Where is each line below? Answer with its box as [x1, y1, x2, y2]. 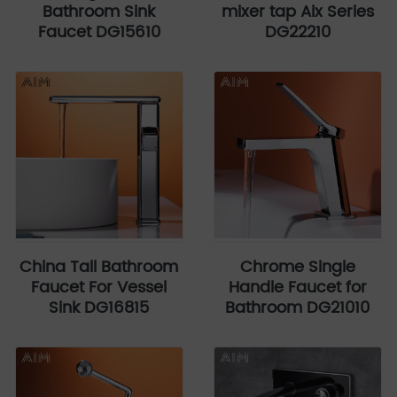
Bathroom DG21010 [225, 294, 370, 321]
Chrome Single [239, 253, 355, 280]
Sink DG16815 [49, 294, 150, 321]
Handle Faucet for [228, 274, 367, 300]
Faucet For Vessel [31, 274, 167, 300]
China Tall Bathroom [19, 253, 179, 280]
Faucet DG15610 [37, 19, 160, 45]
